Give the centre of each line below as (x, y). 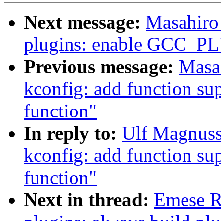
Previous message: (101, 67)
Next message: (85, 22)
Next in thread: (89, 200)
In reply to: (73, 133)
